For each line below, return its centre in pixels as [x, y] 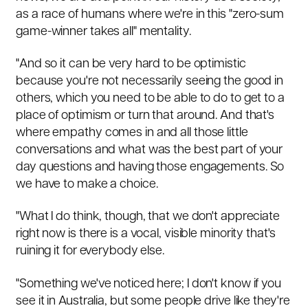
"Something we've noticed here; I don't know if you [148, 284]
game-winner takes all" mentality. [105, 32]
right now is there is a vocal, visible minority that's [146, 234]
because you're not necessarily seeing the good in [150, 82]
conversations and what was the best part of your [150, 151]
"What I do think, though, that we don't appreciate [148, 217]
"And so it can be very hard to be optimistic [131, 65]
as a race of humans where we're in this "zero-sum [150, 14]
